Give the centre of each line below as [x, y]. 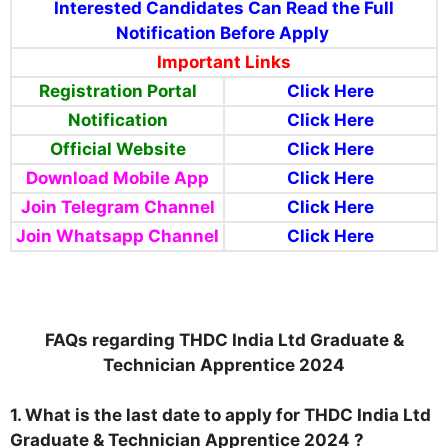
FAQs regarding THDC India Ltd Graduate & [224, 339]
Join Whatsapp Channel [117, 235]
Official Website [117, 148]
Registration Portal [117, 90]
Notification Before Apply [224, 32]
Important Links [224, 61]
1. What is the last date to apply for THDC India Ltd [220, 415]
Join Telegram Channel [117, 206]
